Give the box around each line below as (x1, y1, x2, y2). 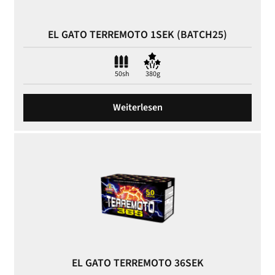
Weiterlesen (112, 101, 163, 115)
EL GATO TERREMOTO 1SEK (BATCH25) (48, 26, 227, 42)
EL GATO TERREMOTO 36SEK (71, 255, 204, 271)
